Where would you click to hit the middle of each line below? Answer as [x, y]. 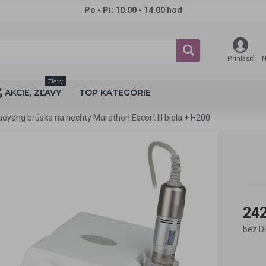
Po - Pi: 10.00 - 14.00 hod [133, 10]
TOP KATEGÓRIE [115, 93]
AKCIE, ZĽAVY [33, 93]
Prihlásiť [240, 58]
